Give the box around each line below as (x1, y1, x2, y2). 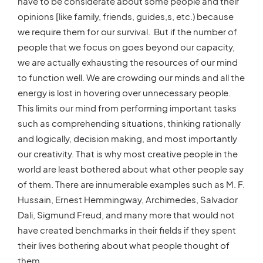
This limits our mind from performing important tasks (18, 102, 237, 113)
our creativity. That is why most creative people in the (18, 147, 238, 159)
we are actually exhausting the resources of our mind (18, 56, 238, 68)
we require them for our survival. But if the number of (18, 25, 237, 37)
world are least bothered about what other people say (18, 163, 244, 174)
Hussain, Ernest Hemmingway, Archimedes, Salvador (18, 193, 238, 205)
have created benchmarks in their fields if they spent (18, 224, 236, 235)
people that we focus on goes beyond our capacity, (18, 41, 235, 52)
